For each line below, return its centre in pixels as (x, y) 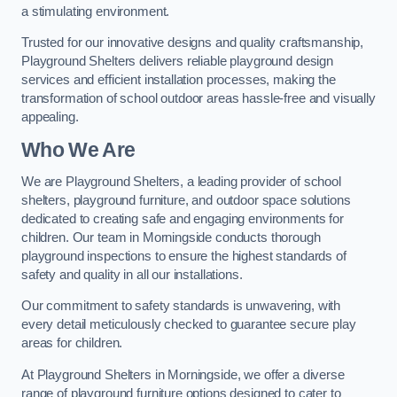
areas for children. (72, 343)
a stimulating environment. (96, 11)
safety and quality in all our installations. (132, 274)
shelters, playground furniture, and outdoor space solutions (186, 200)
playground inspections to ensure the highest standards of (184, 256)
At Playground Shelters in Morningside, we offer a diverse (183, 374)
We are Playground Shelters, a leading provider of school (181, 181)
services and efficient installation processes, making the (179, 80)
